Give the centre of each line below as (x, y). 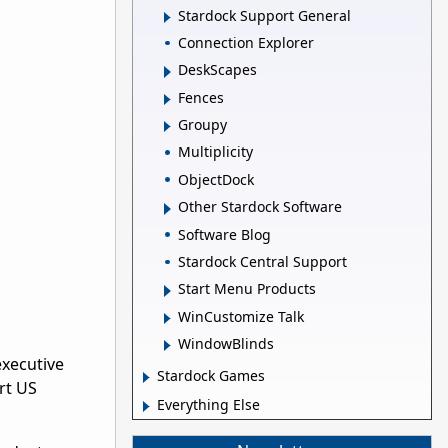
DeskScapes (217, 70)
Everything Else (208, 405)
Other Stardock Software (260, 207)
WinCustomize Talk (241, 316)
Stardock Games (211, 376)
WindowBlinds (226, 344)
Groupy (202, 125)
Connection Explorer (246, 42)
